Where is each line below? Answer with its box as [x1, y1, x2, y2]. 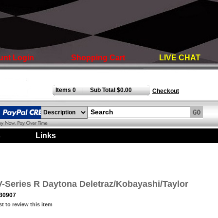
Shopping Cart [71, 54, 125, 62]
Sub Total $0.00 [90, 87, 132, 93]
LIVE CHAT [159, 54, 201, 62]
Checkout [152, 88, 179, 94]
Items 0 [53, 87, 76, 93]
